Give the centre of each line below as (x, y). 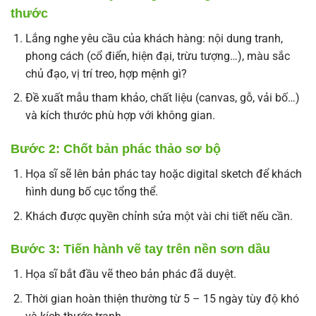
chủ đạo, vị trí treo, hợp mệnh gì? (106, 73)
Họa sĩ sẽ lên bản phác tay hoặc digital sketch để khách (163, 174)
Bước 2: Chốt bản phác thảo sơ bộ (116, 148)
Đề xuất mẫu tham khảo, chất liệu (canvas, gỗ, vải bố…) (162, 98)
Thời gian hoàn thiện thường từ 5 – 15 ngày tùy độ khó (162, 298)
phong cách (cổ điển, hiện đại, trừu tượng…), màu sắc (157, 56)
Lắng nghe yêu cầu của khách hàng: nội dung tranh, (154, 38)
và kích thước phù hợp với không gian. (120, 116)
